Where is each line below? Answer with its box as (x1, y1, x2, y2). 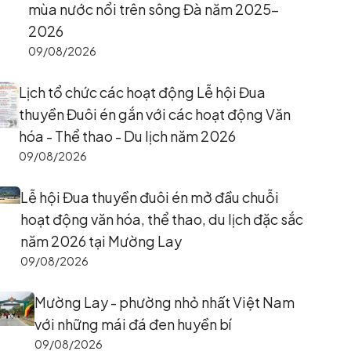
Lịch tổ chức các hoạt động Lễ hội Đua (18, 83, 266, 101)
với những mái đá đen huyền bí (34, 315, 232, 333)
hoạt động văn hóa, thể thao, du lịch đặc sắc (20, 210, 303, 228)
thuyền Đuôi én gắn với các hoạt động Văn (18, 105, 291, 123)
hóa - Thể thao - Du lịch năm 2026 (18, 127, 236, 145)
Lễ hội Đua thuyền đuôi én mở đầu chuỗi (20, 188, 279, 206)
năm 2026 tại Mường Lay (20, 232, 182, 250)
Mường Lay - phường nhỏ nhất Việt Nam (34, 293, 295, 311)
